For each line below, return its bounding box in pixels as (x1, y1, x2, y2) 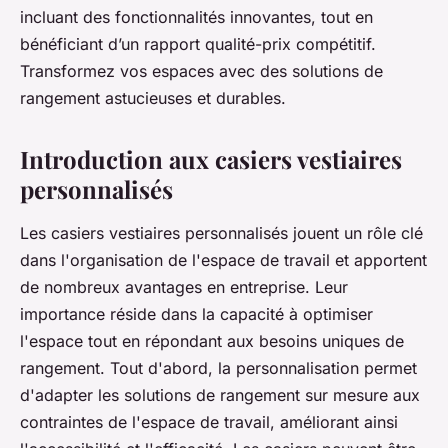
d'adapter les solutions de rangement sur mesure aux (20, 385, 420, 405)
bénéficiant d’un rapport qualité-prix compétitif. (20, 34, 376, 54)
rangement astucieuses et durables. (20, 88, 286, 108)
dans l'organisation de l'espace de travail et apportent (20, 250, 427, 270)
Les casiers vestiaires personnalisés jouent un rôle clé (20, 223, 423, 243)
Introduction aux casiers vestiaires (20, 143, 402, 175)
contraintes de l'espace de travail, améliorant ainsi (20, 412, 398, 432)
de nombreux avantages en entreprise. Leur (20, 277, 348, 297)
